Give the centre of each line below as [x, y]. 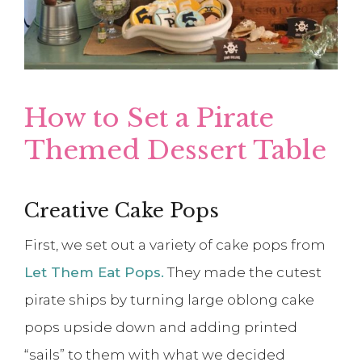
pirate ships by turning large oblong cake [169, 300]
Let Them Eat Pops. [94, 273]
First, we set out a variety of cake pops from [175, 245]
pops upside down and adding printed [161, 328]
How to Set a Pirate [149, 118]
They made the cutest [243, 273]
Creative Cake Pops [122, 211]
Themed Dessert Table [175, 151]
